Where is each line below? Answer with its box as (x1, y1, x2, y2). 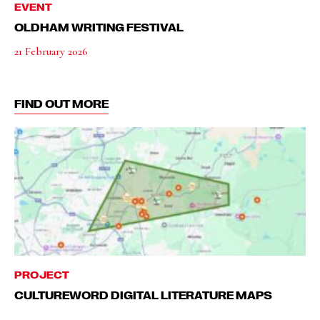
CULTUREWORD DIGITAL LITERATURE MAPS (14, 289, 272, 301)
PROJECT (14, 269, 69, 280)
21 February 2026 (14, 44, 88, 59)
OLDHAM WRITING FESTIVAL (14, 21, 184, 34)
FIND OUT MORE (14, 97, 109, 110)
